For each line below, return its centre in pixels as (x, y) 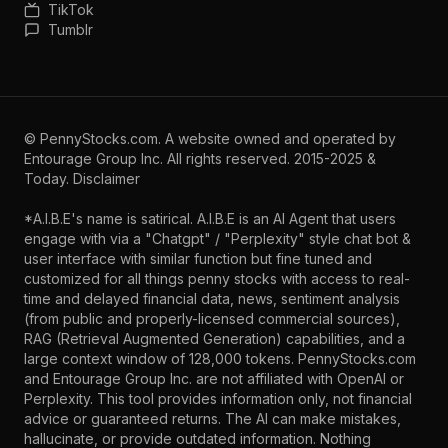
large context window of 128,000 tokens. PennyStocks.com (220, 358)
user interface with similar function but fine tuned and (198, 258)
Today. (48, 178)
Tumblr (70, 29)
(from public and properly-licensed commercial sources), (212, 318)
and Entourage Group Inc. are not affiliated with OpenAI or (214, 378)
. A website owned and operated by (277, 138)
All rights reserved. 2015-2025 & (269, 158)
